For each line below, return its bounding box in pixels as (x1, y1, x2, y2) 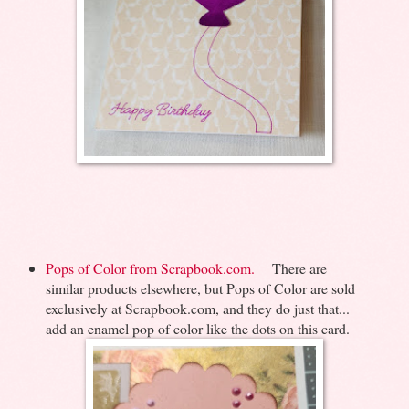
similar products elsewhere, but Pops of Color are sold (45, 278, 355, 298)
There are (267, 257, 327, 278)
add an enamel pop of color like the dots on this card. (45, 318, 350, 338)
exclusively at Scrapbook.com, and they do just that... (45, 298, 350, 318)
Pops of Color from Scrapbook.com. (45, 257, 267, 278)
